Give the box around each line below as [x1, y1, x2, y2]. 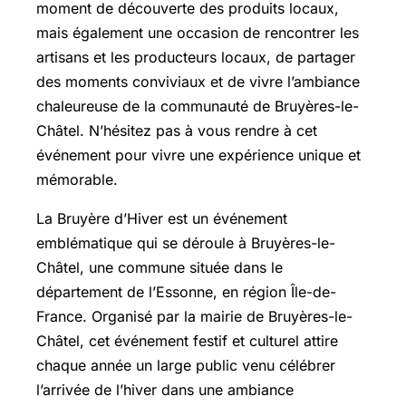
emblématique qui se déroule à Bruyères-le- [36, 233, 335, 252]
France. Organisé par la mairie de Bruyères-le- [36, 306, 353, 325]
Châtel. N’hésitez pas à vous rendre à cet [36, 121, 317, 140]
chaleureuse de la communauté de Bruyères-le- [36, 96, 359, 115]
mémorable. [36, 169, 118, 188]
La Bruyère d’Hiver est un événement [36, 208, 287, 227]
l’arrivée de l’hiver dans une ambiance [36, 380, 294, 399]
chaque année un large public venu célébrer [36, 355, 335, 374]
